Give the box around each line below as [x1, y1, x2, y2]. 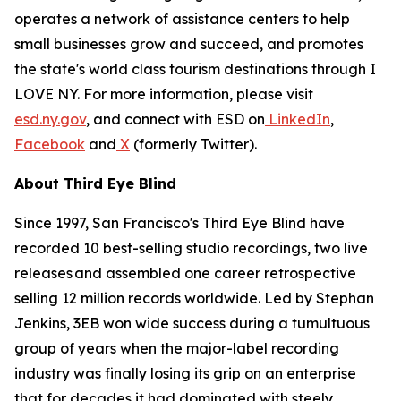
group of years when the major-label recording [14, 339, 339, 357]
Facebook [14, 135, 85, 153]
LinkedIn [265, 110, 330, 128]
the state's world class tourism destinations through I [14, 60, 376, 78]
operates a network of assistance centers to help [14, 10, 350, 28]
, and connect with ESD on [86, 110, 265, 128]
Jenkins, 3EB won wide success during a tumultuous [14, 314, 370, 332]
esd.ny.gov [14, 110, 86, 128]
